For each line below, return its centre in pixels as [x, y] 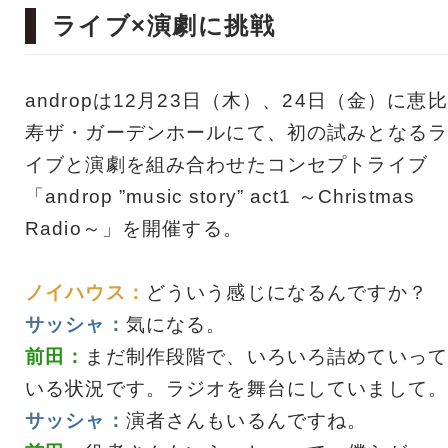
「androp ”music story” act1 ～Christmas [220, 196]
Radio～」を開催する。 [134, 228]
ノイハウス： [85, 292]
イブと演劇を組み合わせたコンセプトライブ [226, 164]
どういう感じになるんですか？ [286, 292]
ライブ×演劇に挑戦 [163, 25]
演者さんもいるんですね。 [246, 420]
